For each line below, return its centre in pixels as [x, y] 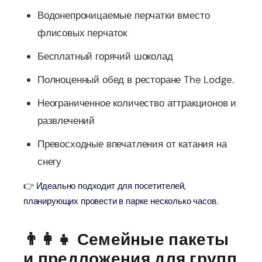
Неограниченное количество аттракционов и [137, 103]
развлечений [66, 120]
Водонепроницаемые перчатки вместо [124, 15]
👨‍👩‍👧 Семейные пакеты [126, 239]
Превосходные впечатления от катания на [132, 144]
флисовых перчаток [82, 33]
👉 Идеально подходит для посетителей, [105, 186]
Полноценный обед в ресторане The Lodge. [136, 80]
